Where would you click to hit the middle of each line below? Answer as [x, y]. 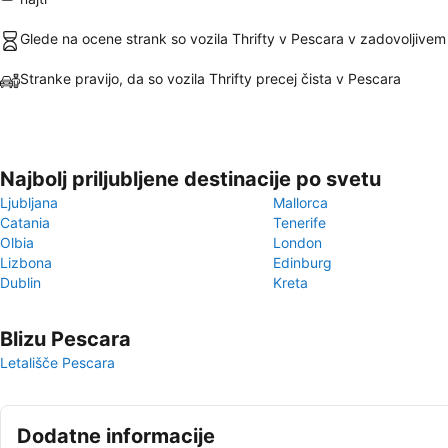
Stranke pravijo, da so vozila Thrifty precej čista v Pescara [210, 78]
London [297, 242]
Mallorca [300, 202]
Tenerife [299, 222]
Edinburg [302, 262]
